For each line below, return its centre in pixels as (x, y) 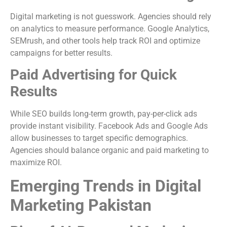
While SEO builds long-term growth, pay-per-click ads (104, 114)
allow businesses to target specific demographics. (99, 138)
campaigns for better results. (61, 53)
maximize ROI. (36, 163)
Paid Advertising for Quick (93, 75)
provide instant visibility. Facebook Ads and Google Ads (109, 126)
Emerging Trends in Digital (106, 186)
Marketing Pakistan (81, 205)
